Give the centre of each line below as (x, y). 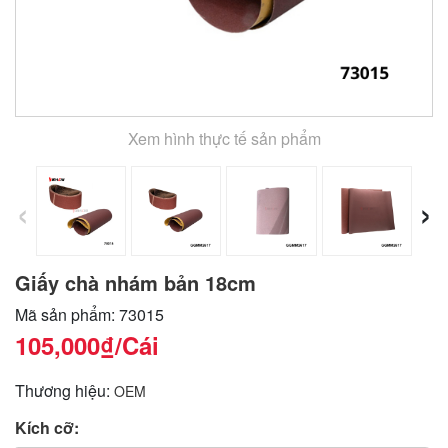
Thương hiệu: (64, 390)
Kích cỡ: (47, 427)
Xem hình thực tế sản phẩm (224, 138)
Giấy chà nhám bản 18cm (135, 282)
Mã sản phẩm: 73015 (89, 314)
